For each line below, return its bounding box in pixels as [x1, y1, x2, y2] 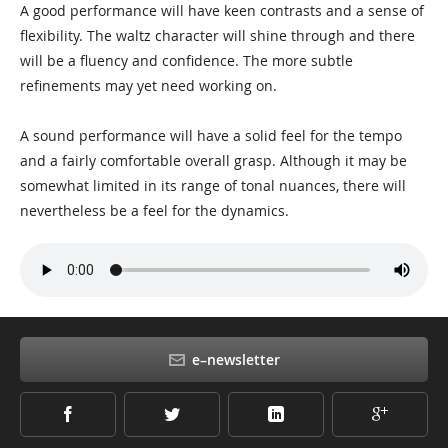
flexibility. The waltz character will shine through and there [20, 26, 415, 45]
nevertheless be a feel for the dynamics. [20, 201, 289, 220]
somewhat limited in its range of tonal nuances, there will [20, 176, 406, 195]
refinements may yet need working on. [20, 76, 277, 95]
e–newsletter [187, 350, 280, 369]
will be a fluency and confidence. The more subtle [20, 51, 353, 70]
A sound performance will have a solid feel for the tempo [20, 126, 402, 145]
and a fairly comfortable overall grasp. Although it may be [20, 151, 407, 170]
